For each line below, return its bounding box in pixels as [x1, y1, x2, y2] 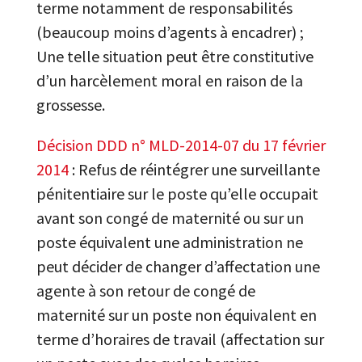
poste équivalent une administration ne [36, 232, 303, 252]
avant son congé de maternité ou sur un [36, 208, 304, 228]
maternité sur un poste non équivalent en [36, 305, 317, 325]
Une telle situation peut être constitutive [36, 46, 314, 66]
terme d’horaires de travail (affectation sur [36, 329, 324, 349]
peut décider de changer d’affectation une [36, 256, 320, 276]
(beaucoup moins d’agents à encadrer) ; [36, 22, 304, 42]
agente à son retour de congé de [36, 280, 255, 301]
